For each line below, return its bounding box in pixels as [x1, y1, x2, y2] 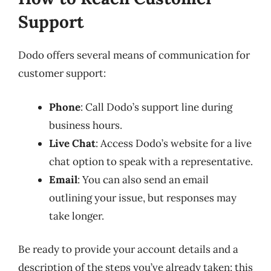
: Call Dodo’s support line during [80, 100, 232, 114]
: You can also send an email [77, 172, 209, 186]
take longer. [49, 209, 104, 223]
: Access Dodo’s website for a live [96, 136, 252, 150]
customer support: [18, 67, 106, 80]
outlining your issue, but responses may [49, 191, 237, 204]
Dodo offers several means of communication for [18, 48, 250, 62]
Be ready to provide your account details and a [18, 243, 238, 256]
